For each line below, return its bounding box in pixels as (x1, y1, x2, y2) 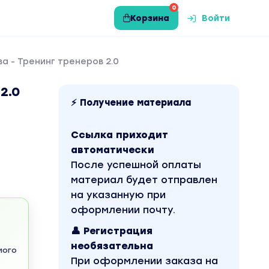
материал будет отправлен (71, 174, 217, 186)
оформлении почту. (71, 204, 175, 216)
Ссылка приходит (71, 129, 168, 141)
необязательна (71, 240, 153, 252)
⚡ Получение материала (71, 97, 191, 108)
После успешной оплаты (71, 159, 201, 171)
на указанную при (71, 189, 166, 201)
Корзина (130, 13, 169, 23)
